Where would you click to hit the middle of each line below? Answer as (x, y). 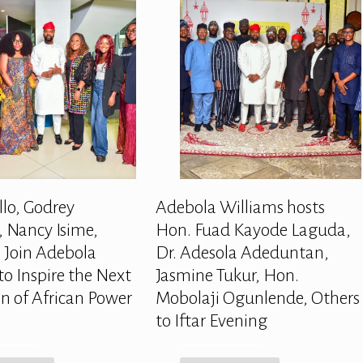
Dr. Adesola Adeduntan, (242, 252)
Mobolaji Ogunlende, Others (257, 298)
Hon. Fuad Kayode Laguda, (253, 230)
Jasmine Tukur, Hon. (227, 275)
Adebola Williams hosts (240, 207)
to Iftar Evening (211, 320)
